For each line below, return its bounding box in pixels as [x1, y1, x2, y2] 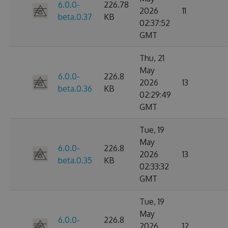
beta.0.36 [58, 83, 92, 94]
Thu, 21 [139, 53, 164, 63]
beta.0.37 [58, 12, 92, 22]
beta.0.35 [58, 155, 92, 165]
